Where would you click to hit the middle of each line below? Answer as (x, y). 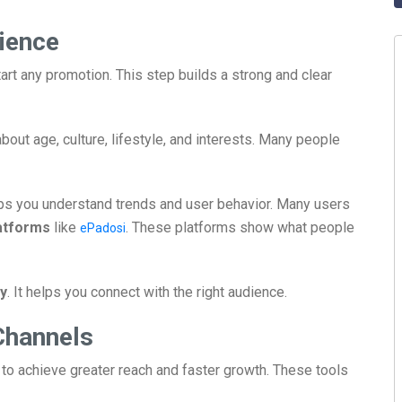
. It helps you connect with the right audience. (147, 292)
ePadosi (103, 228)
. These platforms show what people (240, 227)
